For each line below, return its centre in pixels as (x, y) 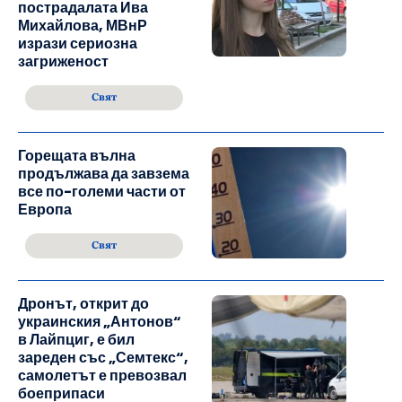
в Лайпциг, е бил (76, 340)
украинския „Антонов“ (100, 322)
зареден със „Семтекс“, (103, 358)
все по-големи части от (102, 192)
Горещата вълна (77, 156)
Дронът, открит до (83, 304)
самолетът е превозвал (102, 376)
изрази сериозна (78, 44)
